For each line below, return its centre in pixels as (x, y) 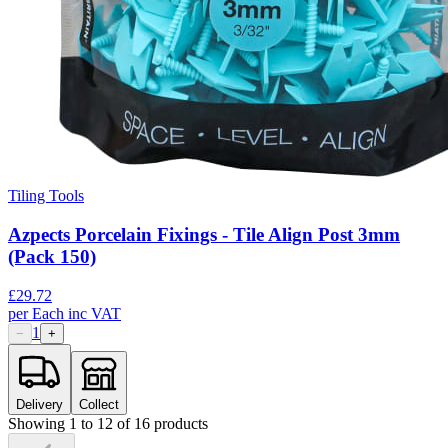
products (179, 423)
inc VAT (94, 313)
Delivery (39, 404)
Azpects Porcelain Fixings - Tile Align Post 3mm (204, 235)
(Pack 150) (52, 257)
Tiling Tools (46, 196)
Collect (99, 404)
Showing (38, 423)
